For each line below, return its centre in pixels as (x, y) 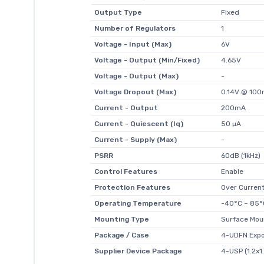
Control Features (126, 171)
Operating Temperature (138, 203)
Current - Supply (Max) (135, 139)
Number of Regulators (135, 28)
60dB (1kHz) (240, 155)
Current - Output (126, 108)
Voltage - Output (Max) (136, 76)
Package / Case (121, 235)
